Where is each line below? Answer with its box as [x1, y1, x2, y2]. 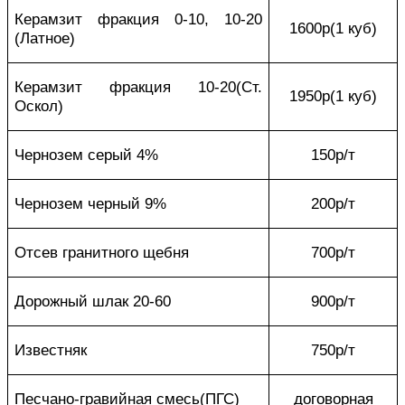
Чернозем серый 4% [14, 145, 159, 164]
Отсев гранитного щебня [14, 242, 190, 261]
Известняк [14, 340, 88, 359]
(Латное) [14, 28, 76, 47]
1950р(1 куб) [289, 86, 377, 105]
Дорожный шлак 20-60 [14, 291, 172, 310]
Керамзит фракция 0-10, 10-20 [14, 9, 262, 28]
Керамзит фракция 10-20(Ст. [14, 77, 262, 96]
